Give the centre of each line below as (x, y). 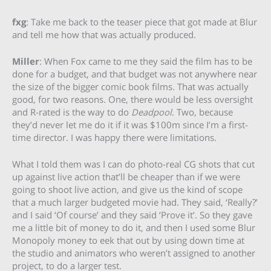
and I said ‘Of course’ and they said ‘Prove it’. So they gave (132, 215)
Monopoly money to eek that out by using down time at (128, 240)
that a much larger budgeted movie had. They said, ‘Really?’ (135, 202)
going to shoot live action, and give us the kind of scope (127, 190)
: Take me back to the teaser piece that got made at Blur (142, 21)
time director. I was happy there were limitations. (114, 137)
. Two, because (202, 112)
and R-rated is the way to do (72, 112)
